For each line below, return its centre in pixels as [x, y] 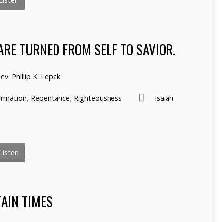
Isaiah [164, 98]
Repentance [50, 98]
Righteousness [98, 98]
